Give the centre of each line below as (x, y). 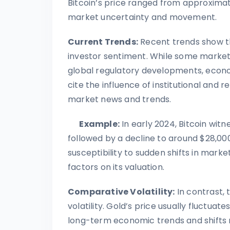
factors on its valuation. (116, 167)
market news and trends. (120, 99)
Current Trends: (103, 42)
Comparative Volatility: (121, 191)
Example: (94, 124)
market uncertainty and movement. (142, 17)
